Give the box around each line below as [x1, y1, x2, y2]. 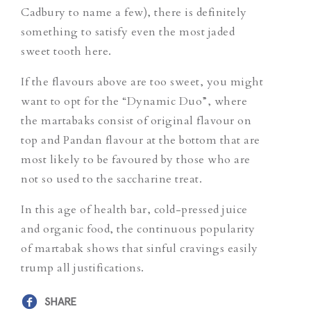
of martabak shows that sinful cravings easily [21, 240, 258, 256]
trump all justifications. [21, 260, 144, 276]
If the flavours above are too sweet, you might [21, 74, 263, 90]
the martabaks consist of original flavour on [21, 112, 251, 128]
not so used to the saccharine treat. [21, 171, 202, 187]
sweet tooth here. [21, 43, 112, 59]
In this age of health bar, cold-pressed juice [21, 201, 248, 217]
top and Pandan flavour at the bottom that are [21, 132, 260, 148]
